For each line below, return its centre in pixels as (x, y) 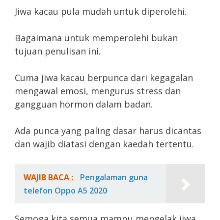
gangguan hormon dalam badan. (84, 104)
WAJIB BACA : (49, 177)
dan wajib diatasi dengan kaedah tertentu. (104, 144)
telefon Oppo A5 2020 (65, 190)
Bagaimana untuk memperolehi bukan (96, 38)
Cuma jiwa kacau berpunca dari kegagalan (104, 77)
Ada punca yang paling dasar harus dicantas (108, 130)
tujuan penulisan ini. (58, 51)
